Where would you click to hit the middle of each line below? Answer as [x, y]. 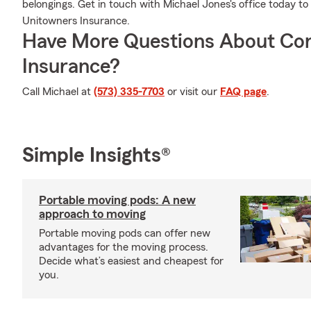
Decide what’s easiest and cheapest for [131, 261]
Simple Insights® [96, 155]
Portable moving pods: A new [117, 200]
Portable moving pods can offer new [125, 233]
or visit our [192, 92]
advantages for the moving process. [124, 247]
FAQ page [243, 92]
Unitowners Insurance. [76, 21]
